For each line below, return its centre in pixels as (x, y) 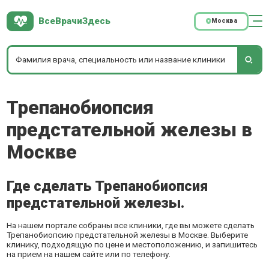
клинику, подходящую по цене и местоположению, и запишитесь (132, 244)
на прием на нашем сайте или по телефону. (89, 254)
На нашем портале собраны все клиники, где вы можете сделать (131, 225)
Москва (224, 21)
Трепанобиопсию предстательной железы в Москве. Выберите (128, 235)
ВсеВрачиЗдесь (74, 21)
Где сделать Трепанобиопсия (107, 186)
